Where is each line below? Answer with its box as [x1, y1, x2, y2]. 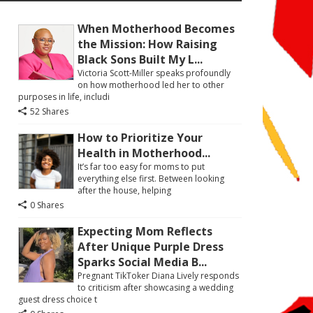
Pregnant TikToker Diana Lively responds [78, 270, 239, 282]
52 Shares [30, 105, 68, 117]
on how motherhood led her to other [78, 79, 224, 91]
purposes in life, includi [18, 91, 110, 103]
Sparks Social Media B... [78, 254, 207, 270]
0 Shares [30, 199, 64, 211]
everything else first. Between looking [78, 173, 224, 184]
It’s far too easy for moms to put [78, 161, 205, 173]
